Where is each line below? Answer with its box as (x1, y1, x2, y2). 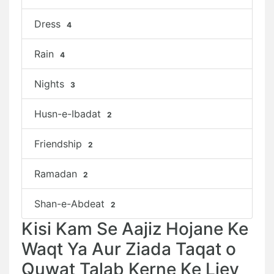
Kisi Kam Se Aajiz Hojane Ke (21, 218, 248, 239)
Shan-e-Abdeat (34, 198, 108, 210)
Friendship (34, 138, 85, 150)
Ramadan (34, 168, 80, 180)
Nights (34, 78, 67, 90)
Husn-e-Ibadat (34, 108, 104, 120)
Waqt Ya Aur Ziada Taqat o (21, 239, 236, 259)
